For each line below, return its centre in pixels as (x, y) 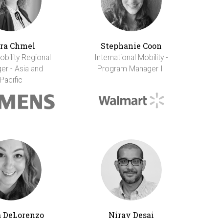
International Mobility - (131, 58)
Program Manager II (131, 69)
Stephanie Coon (131, 46)
